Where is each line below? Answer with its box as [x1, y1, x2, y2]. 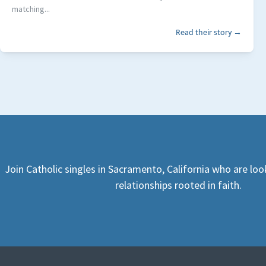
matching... [12, 4, 50, 15]
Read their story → [175, 26, 242, 40]
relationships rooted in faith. [115, 178, 242, 192]
